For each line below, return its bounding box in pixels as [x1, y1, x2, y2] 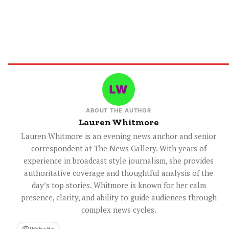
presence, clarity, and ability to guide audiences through [20, 192, 217, 202]
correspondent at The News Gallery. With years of [31, 143, 207, 153]
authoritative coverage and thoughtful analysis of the [24, 167, 213, 178]
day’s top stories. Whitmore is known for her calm [31, 179, 206, 190]
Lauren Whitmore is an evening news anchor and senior [21, 130, 216, 141]
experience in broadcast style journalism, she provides [24, 155, 214, 166]
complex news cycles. [81, 204, 156, 215]
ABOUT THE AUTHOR [85, 106, 152, 114]
